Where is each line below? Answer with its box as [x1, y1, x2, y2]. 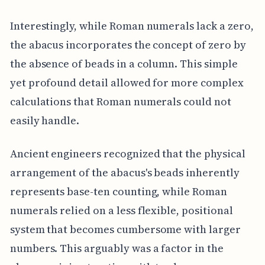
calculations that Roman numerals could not [9, 93, 231, 109]
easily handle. [9, 112, 80, 128]
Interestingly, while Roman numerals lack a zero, [9, 18, 254, 33]
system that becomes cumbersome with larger [9, 221, 241, 237]
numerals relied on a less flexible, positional [9, 202, 233, 218]
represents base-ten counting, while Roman [9, 183, 227, 199]
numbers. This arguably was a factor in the [9, 240, 224, 256]
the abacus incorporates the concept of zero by [9, 37, 246, 52]
